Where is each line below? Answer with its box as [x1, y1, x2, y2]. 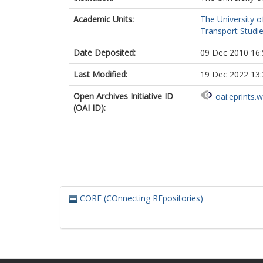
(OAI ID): [73, 102, 106, 113]
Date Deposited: [73, 47, 136, 58]
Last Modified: [73, 69, 127, 80]
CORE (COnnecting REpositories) [77, 193, 203, 204]
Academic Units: [73, 14, 134, 25]
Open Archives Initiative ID [73, 90, 173, 102]
